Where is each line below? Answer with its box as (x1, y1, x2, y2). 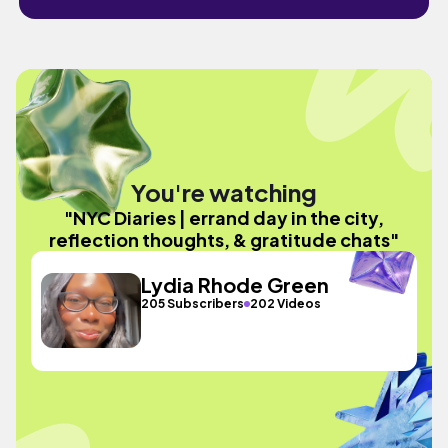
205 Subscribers (141, 296, 245, 311)
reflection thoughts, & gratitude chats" (49, 227, 399, 251)
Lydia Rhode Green (141, 272, 330, 297)
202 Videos (250, 296, 322, 311)
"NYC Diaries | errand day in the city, (64, 205, 384, 229)
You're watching (131, 176, 317, 207)
